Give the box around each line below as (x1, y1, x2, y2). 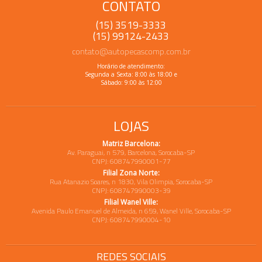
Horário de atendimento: (97, 61, 165, 70)
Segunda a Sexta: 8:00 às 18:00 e (85, 70, 177, 78)
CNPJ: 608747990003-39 (91, 184, 171, 196)
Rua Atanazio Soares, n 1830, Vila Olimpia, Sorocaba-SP (50, 175, 212, 187)
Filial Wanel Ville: (104, 196, 158, 207)
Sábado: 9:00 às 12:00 (100, 78, 162, 87)
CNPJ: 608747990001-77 (91, 155, 171, 167)
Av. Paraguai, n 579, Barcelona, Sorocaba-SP (67, 146, 195, 158)
